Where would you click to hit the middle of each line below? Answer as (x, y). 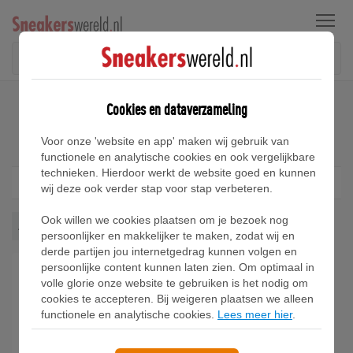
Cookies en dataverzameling (176, 109)
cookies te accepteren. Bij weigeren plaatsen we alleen (177, 298)
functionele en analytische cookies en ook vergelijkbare (178, 156)
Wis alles (139, 226)
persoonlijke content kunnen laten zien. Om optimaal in (178, 267)
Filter (167, 182)
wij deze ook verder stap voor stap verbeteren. (157, 188)
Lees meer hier (255, 314)
